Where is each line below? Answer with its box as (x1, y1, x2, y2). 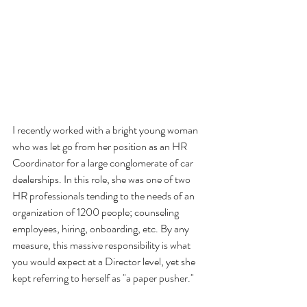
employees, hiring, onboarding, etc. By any (12, 220, 191, 236)
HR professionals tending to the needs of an (12, 187, 197, 204)
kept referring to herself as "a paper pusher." (12, 269, 198, 286)
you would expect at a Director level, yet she (12, 253, 197, 269)
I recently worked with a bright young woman (12, 121, 200, 138)
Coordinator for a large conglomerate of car (12, 154, 195, 171)
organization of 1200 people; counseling (12, 204, 181, 220)
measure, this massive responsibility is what (12, 236, 193, 253)
